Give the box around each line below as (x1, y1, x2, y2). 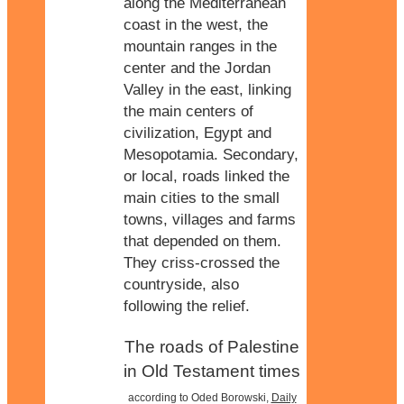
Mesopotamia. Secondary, (124, 146, 298, 164)
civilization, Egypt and (124, 124, 271, 142)
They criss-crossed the (124, 254, 280, 272)
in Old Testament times (124, 362, 300, 381)
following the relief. (124, 298, 250, 316)
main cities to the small (124, 189, 280, 207)
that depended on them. (124, 233, 281, 251)
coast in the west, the (124, 16, 268, 34)
